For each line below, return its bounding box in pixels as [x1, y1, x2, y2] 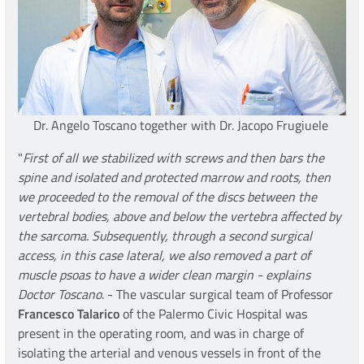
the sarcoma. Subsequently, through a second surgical [18, 226, 312, 246]
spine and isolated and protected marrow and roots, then [18, 167, 331, 188]
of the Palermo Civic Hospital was [119, 304, 307, 324]
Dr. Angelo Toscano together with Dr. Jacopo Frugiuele [32, 115, 331, 136]
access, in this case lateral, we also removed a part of [18, 245, 310, 266]
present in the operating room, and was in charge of [18, 323, 304, 344]
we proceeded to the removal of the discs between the [18, 187, 317, 207]
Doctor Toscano [18, 284, 102, 305]
